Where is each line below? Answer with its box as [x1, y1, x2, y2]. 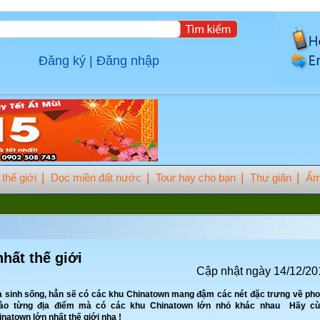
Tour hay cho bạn [156, 171, 236, 184]
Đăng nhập [96, 54, 159, 68]
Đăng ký [39, 54, 86, 68]
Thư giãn [250, 171, 291, 184]
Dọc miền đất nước [51, 171, 141, 184]
